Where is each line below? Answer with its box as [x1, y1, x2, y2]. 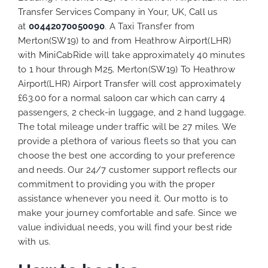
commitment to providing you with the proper [18, 179, 215, 190]
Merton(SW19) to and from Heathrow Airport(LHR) [18, 35, 232, 46]
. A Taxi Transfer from [105, 21, 195, 32]
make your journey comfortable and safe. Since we [18, 208, 237, 218]
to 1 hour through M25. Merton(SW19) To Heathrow [18, 64, 236, 75]
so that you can [167, 136, 237, 147]
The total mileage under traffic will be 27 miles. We [18, 121, 237, 132]
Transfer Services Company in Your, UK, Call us [18, 7, 218, 17]
